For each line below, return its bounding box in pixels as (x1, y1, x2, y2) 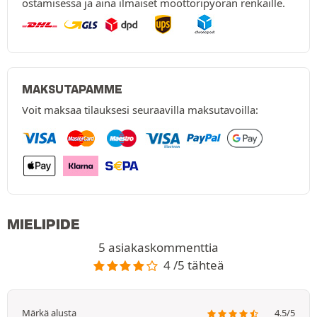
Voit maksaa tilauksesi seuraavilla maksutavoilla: (22, 103, 258, 117)
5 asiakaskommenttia (98, 239, 219, 256)
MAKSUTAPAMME (22, 82, 122, 97)
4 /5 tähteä (163, 257, 224, 274)
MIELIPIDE (7, 216, 80, 234)
